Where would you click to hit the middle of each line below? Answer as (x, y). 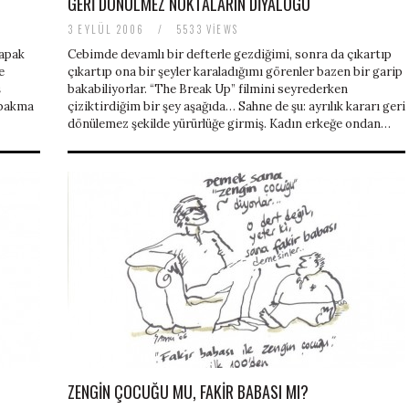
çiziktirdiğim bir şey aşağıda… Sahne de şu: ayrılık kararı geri (236, 107)
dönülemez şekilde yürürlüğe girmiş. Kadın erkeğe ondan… (229, 124)
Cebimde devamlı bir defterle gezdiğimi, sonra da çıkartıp (230, 55)
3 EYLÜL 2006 (108, 30)
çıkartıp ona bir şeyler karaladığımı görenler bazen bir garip (235, 72)
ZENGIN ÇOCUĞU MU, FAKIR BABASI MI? (188, 392)
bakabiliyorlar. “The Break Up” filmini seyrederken (208, 89)
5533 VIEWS (205, 30)
